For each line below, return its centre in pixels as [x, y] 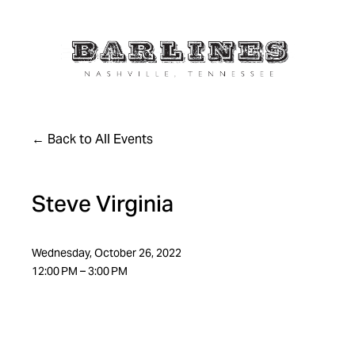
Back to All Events [101, 139]
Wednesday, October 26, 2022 [107, 252]
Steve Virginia [103, 203]
